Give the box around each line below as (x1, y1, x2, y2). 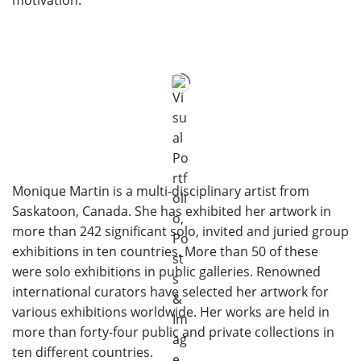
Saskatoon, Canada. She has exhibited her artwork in (12, 201, 331, 220)
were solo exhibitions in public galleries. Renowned (12, 262, 321, 280)
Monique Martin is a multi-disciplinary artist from (12, 181, 309, 200)
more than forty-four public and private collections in (12, 322, 334, 341)
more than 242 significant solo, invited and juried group (12, 222, 349, 240)
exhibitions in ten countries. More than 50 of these (12, 242, 318, 260)
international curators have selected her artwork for (12, 282, 329, 301)
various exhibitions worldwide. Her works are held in (12, 302, 330, 321)
